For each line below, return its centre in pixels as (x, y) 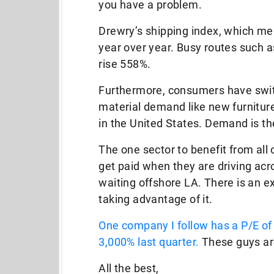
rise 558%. (125, 64)
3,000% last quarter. (149, 242)
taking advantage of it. (158, 199)
